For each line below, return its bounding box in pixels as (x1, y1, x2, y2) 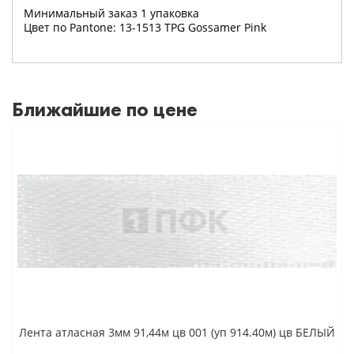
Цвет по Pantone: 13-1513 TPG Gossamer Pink (24, 19, 266, 35)
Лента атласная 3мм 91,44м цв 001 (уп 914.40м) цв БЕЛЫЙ (19, 324, 335, 340)
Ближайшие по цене (12, 96, 198, 122)
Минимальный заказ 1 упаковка (24, 5, 199, 21)
